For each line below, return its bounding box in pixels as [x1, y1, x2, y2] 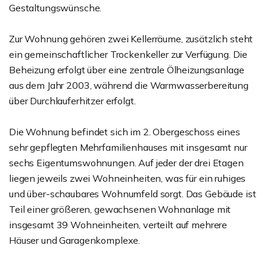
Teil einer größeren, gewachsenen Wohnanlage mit [9, 203, 231, 215]
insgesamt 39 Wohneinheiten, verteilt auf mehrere [9, 219, 228, 231]
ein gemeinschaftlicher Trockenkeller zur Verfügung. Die [9, 48, 248, 60]
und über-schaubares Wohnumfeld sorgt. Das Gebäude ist [9, 188, 256, 200]
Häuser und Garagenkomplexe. [9, 234, 141, 246]
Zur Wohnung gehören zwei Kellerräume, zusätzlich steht [9, 33, 253, 45]
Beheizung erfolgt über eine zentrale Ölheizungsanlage [9, 64, 244, 76]
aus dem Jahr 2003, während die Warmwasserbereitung [9, 79, 249, 91]
